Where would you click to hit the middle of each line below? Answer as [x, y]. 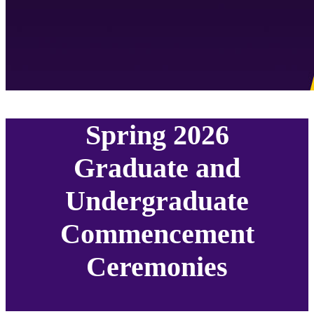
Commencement [157, 233]
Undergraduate [157, 200]
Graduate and [157, 168]
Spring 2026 [157, 135]
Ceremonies [157, 266]
